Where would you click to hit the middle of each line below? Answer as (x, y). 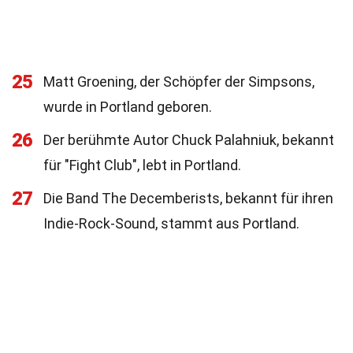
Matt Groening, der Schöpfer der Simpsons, (179, 82)
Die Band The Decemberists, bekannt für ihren (188, 198)
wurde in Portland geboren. (128, 107)
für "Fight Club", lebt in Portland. (142, 165)
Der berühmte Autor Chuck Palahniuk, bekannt (189, 140)
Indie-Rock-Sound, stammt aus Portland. (171, 223)
